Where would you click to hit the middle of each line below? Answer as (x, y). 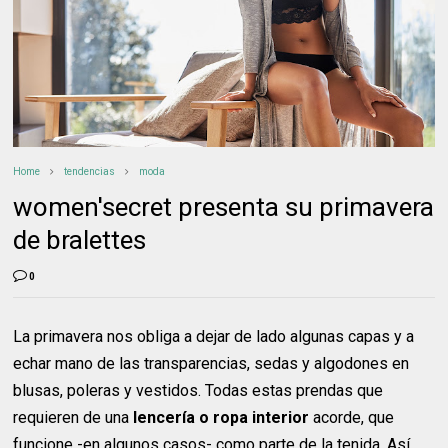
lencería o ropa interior (221, 418)
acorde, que (352, 418)
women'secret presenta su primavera (224, 207)
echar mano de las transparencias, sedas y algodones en (211, 364)
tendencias (90, 172)
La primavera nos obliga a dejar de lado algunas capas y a (214, 337)
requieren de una (73, 418)
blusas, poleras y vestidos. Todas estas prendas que (198, 391)
